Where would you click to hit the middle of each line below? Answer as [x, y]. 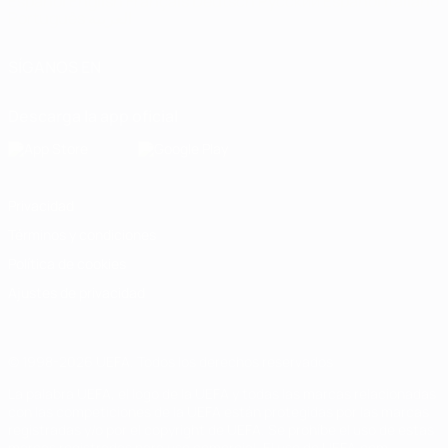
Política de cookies [67, 263]
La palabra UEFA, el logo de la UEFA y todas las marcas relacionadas [222, 393]
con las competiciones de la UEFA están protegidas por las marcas [218, 411]
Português [48, 18]
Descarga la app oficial [93, 116]
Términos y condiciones [82, 234]
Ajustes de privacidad [76, 292]
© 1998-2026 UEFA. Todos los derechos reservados [170, 361]
